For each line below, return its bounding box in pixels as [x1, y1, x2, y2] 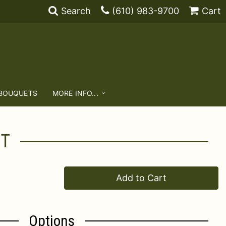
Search [61, 6, 91, 16]
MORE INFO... [52, 89, 98, 97]
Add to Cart [116, 173, 166, 183]
